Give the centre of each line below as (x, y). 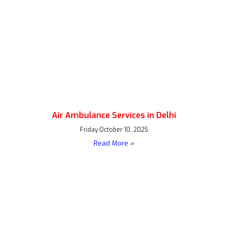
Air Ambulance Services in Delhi (114, 115)
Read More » (114, 143)
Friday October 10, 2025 (114, 130)
